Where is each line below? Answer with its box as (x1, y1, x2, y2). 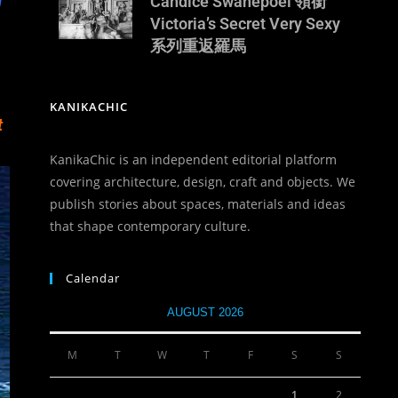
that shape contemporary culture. (50, 218, 251, 235)
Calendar (66, 270, 120, 287)
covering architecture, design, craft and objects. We (50, 173, 355, 191)
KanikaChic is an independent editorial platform (50, 151, 337, 169)
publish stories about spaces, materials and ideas (50, 195, 346, 213)
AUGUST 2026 (167, 306, 243, 320)
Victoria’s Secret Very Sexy (149, 14, 340, 34)
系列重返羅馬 (149, 36, 246, 56)
